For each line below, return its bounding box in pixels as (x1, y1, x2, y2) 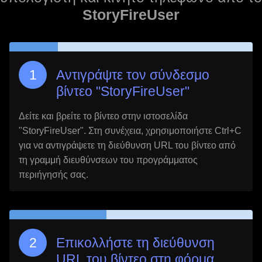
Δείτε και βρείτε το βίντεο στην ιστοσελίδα (19, 111, 188, 121)
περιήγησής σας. (19, 170, 88, 180)
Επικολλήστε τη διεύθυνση (56, 235, 215, 250)
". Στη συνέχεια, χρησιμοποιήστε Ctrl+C (80, 126, 242, 136)
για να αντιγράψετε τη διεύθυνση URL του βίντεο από (19, 140, 236, 150)
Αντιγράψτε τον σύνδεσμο (56, 67, 209, 82)
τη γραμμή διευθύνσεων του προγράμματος (19, 155, 198, 165)
